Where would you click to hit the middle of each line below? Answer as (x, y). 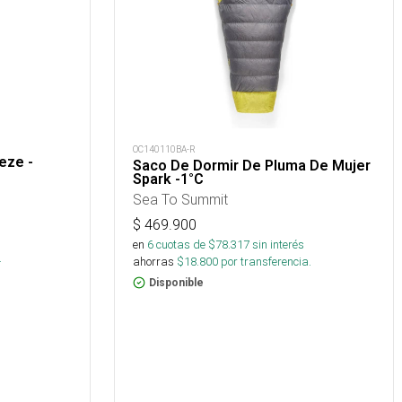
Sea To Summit (180, 199)
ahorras (153, 262)
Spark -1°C (168, 179)
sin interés (278, 245)
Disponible (176, 283)
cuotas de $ (184, 245)
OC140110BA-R (164, 149)
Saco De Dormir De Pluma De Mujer (252, 166)
